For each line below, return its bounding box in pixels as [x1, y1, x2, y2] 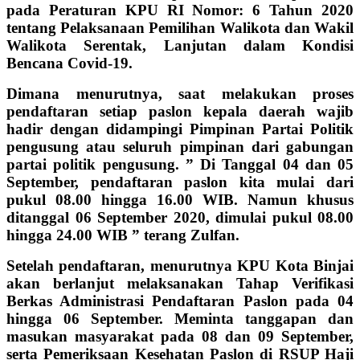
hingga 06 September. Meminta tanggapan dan [6, 309, 354, 327]
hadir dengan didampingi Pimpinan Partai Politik [6, 120, 354, 137]
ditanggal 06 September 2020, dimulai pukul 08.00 [6, 208, 354, 226]
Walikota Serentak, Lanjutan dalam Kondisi [6, 36, 354, 54]
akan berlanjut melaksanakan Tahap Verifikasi [6, 274, 354, 292]
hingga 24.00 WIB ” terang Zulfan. [6, 226, 239, 243]
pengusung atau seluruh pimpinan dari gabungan [6, 137, 354, 155]
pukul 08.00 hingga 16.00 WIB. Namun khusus [6, 190, 354, 208]
